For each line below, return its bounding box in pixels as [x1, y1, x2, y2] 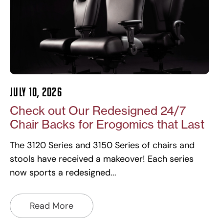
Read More [30, 199, 73, 212]
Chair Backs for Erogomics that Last [10, 117, 204, 131]
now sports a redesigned [10, 166, 110, 178]
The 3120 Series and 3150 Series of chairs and [10, 139, 195, 151]
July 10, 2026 [10, 86, 62, 99]
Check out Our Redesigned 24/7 [10, 103, 186, 118]
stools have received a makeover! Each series [10, 153, 194, 165]
